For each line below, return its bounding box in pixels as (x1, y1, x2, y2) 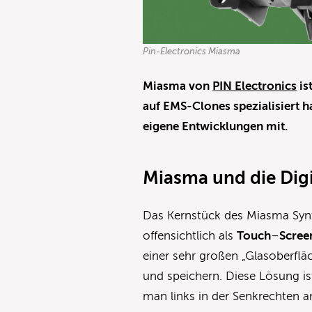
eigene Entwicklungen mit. (143, 120, 288, 134)
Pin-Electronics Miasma (143, 46, 241, 57)
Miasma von (143, 79, 213, 93)
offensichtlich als (143, 229, 237, 243)
